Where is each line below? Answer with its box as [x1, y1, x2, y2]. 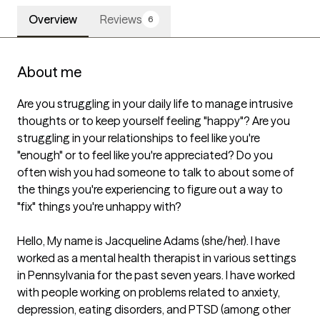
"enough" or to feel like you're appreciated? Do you [17, 148, 273, 163]
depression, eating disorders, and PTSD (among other [17, 302, 291, 317]
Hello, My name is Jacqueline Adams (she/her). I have [17, 234, 280, 249]
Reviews [100, 12, 142, 27]
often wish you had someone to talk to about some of [17, 165, 294, 180]
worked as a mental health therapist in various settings [17, 251, 296, 266]
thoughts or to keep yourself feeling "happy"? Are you [17, 114, 290, 129]
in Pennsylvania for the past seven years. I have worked [17, 268, 295, 283]
